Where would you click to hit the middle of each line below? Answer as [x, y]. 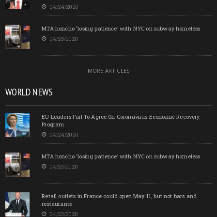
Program [53, 124]
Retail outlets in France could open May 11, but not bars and [119, 196]
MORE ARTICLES [108, 70]
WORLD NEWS [29, 92]
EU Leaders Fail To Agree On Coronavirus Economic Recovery [121, 116]
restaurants [57, 203]
